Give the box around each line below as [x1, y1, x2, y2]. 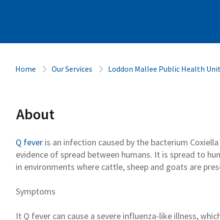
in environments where [16, 161, 101, 172]
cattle [101, 161, 123, 172]
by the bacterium [124, 136, 190, 148]
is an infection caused [43, 136, 124, 148]
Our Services [52, 63, 92, 74]
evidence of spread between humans [16, 148, 150, 160]
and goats [148, 161, 188, 172]
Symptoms [16, 185, 55, 197]
